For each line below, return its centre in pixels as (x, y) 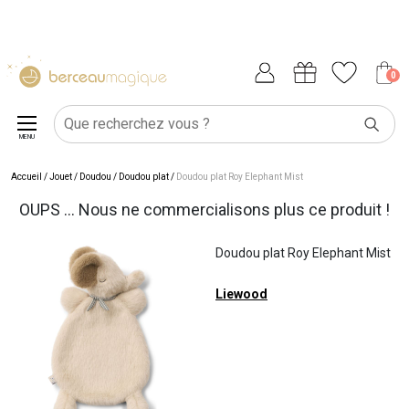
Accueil (26, 177)
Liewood (241, 294)
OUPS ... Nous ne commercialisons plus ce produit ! (204, 210)
